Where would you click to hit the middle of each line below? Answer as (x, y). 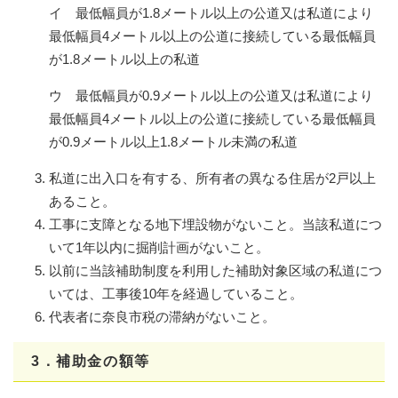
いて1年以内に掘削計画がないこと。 (159, 247)
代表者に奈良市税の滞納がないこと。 (162, 316)
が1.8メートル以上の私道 (124, 59)
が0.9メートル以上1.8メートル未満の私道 (173, 141)
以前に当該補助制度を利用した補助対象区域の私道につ (215, 270)
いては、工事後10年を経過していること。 (176, 293)
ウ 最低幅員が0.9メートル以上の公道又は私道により (211, 95)
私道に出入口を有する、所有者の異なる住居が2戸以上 (212, 178)
